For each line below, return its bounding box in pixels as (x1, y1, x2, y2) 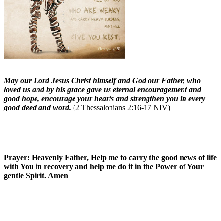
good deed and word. (4, 103, 71, 111)
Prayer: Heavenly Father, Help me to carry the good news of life (4, 153, 217, 162)
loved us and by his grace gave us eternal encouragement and (4, 85, 201, 94)
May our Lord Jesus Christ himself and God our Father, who (4, 76, 201, 85)
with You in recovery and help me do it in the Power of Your (4, 162, 204, 171)
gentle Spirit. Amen (4, 171, 68, 180)
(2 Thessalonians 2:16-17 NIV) (71, 103, 170, 111)
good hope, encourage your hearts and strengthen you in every (4, 94, 205, 103)
